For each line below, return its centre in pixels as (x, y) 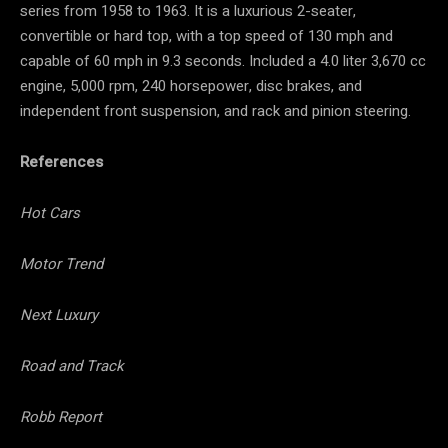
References (61, 161)
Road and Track (72, 365)
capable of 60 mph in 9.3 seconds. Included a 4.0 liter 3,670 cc (223, 60)
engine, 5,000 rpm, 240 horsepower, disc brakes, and (191, 85)
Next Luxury (59, 314)
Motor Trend (61, 263)
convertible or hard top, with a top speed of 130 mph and (206, 35)
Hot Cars (50, 212)
